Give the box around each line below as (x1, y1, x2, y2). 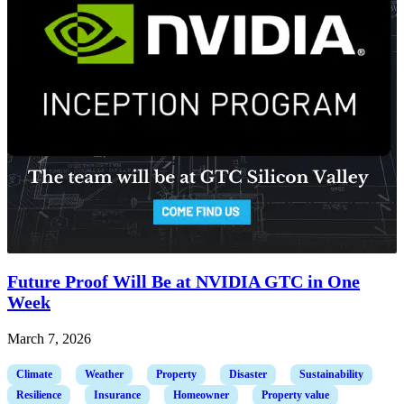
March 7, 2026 (7, 331, 91, 347)
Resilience (16, 389, 61, 402)
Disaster (229, 368, 267, 381)
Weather (85, 368, 124, 381)
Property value (262, 389, 329, 402)
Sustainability (299, 368, 363, 381)
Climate (16, 368, 52, 381)
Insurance (94, 389, 141, 402)
